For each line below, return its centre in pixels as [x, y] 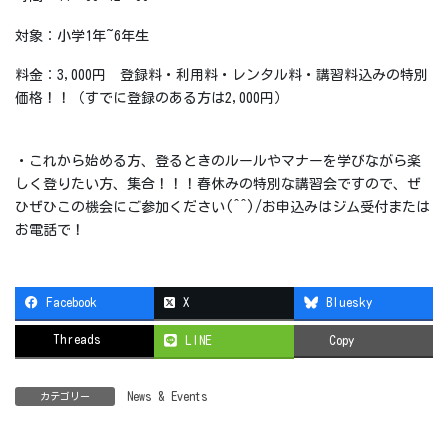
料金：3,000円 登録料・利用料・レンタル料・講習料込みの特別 [221, 75]
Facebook [71, 303]
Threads [77, 340]
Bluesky [348, 303]
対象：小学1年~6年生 [82, 35]
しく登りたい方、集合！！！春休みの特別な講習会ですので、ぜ [218, 184]
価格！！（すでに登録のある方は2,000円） [151, 98]
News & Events [167, 396]
